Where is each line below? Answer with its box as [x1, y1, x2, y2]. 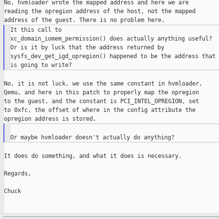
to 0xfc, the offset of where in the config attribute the [4, 107, 196, 114]
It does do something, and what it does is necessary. [4, 153, 182, 160]
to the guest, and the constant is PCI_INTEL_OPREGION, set [4, 98, 199, 105]
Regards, [4, 170, 31, 177]
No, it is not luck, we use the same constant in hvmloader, [4, 80, 202, 88]
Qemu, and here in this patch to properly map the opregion [4, 89, 199, 96]
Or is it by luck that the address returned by [10, 44, 164, 51]
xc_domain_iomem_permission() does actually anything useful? [10, 35, 212, 43]
